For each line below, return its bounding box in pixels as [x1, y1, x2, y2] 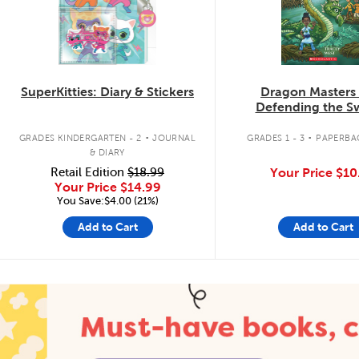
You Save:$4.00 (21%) [56, 195, 159, 207]
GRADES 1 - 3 [247, 132, 305, 143]
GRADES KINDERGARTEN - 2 [18, 132, 142, 143]
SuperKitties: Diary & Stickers [21, 85, 194, 99]
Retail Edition [50, 166, 127, 179]
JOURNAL [152, 132, 196, 143]
